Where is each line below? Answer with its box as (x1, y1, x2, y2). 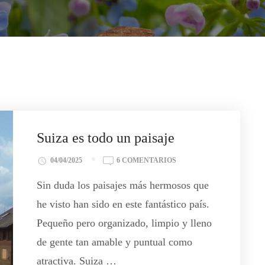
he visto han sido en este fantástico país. (37, 198, 210, 211)
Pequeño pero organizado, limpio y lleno (37, 217, 212, 230)
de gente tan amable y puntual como (37, 236, 193, 248)
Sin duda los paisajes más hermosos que (37, 179, 209, 192)
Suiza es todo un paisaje (37, 130, 175, 146)
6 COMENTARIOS (117, 156, 177, 165)
